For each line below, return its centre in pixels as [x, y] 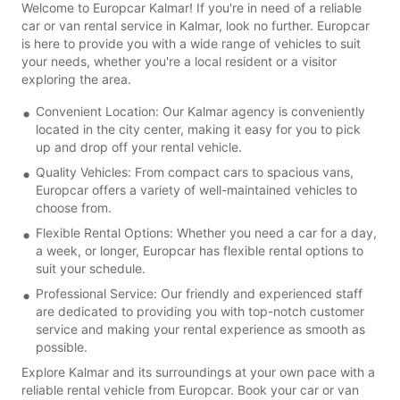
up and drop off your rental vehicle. [139, 146]
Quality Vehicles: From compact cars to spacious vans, [195, 171]
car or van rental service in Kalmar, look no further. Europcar [196, 25]
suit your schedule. [91, 268]
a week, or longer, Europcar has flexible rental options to [200, 250]
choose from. [74, 207]
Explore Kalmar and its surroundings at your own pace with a [198, 371]
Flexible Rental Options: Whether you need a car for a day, [206, 232]
